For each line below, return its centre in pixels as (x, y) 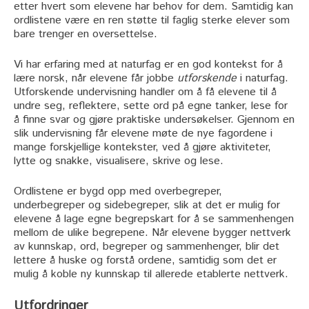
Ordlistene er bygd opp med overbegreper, (118, 192)
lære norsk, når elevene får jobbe (96, 79)
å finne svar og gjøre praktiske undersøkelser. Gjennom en (154, 120)
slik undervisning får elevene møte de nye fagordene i (143, 134)
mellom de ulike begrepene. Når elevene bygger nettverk (152, 233)
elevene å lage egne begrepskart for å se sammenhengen (154, 219)
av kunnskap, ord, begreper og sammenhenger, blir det (147, 247)
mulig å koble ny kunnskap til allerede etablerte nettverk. (151, 275)
